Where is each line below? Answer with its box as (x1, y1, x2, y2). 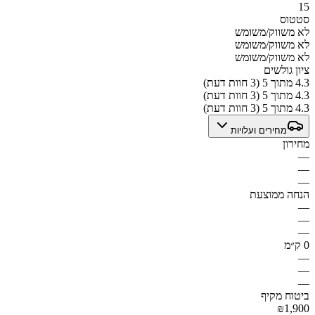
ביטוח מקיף (261, 289, 309, 302)
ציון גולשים (264, 63, 309, 76)
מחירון (283, 137, 309, 150)
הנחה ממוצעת (250, 188, 309, 200)
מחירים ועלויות (231, 124, 287, 136)
